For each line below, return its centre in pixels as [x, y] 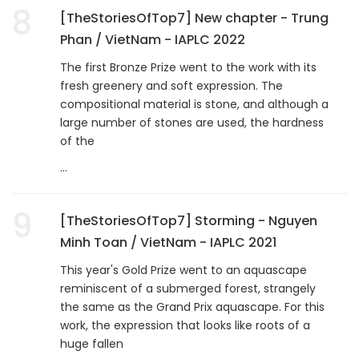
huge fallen [92, 343]
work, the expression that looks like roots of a [185, 325]
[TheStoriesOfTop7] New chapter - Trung [194, 18]
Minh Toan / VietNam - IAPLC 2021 [168, 242]
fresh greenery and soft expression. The [171, 85]
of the [77, 141]
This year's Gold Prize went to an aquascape [184, 270]
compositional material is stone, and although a [194, 104]
